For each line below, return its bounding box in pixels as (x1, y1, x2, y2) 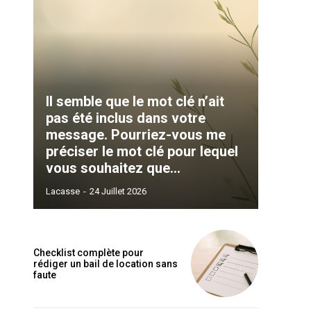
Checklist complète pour (33, 246, 144, 258)
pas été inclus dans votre (46, 110, 205, 127)
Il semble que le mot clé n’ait (46, 93, 224, 110)
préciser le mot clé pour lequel (46, 143, 238, 160)
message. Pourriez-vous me (46, 126, 226, 144)
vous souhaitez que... (46, 160, 180, 177)
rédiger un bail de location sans (33, 258, 178, 269)
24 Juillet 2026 (90, 186, 146, 197)
